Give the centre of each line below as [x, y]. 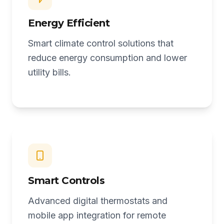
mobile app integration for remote [97, 215]
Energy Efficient [69, 23]
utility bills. [49, 72]
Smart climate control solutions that [101, 43]
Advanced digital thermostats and [98, 201]
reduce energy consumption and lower [107, 58]
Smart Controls [66, 180]
